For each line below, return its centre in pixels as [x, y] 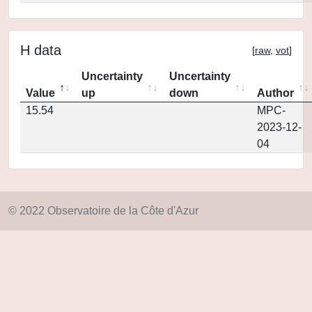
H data [41, 50]
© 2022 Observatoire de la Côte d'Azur [103, 211]
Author [275, 93]
